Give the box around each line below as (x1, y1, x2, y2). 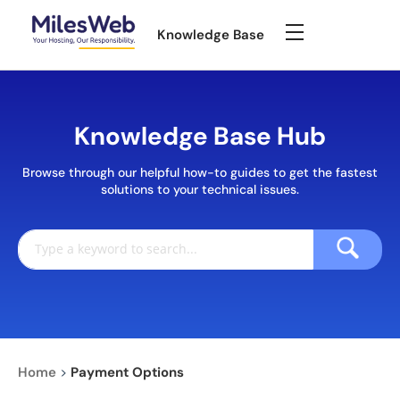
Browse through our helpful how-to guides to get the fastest (22, 164, 378, 180)
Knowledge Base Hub (74, 120, 326, 153)
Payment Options (71, 363, 184, 381)
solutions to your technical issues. (101, 181, 299, 197)
